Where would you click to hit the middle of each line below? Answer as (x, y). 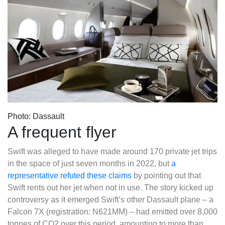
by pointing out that (166, 175)
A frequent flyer (62, 132)
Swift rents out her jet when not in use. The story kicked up (110, 187)
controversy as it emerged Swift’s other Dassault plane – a (110, 199)
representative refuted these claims (70, 175)
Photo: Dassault (36, 116)
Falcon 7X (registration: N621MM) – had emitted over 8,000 (113, 211)
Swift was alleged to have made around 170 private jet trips (112, 151)
